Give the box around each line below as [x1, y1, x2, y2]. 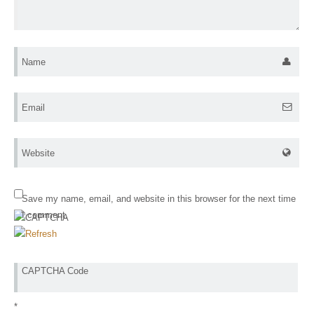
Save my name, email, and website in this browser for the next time [22, 193, 296, 205]
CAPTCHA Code [22, 265, 88, 276]
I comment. [22, 210, 68, 221]
